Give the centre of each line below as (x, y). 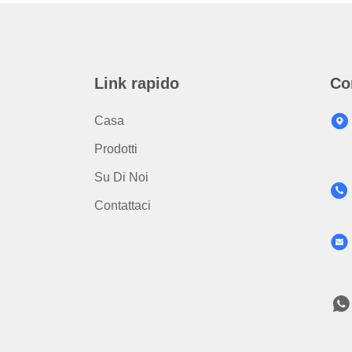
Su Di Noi (121, 177)
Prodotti (116, 149)
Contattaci (123, 205)
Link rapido (137, 83)
